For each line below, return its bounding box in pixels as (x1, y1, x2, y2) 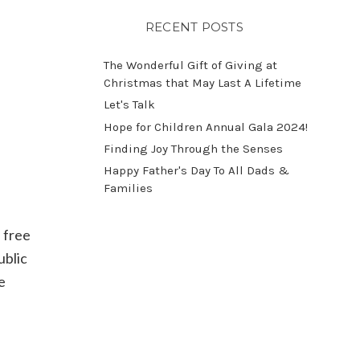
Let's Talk (103, 97, 155, 112)
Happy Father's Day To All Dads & (103, 162, 289, 178)
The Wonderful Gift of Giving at (103, 58, 277, 73)
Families (103, 180, 153, 195)
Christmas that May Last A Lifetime (103, 76, 301, 91)
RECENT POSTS (145, 19, 243, 35)
